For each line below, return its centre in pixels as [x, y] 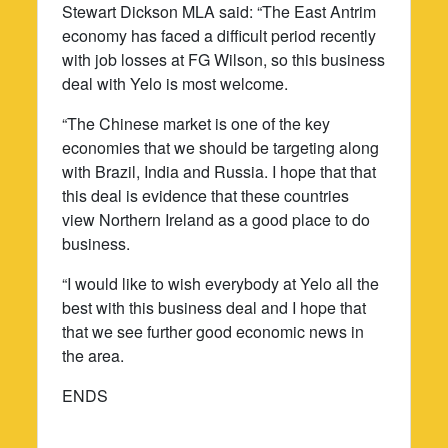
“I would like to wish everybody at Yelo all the [221, 283]
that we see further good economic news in [213, 331]
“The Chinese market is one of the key [196, 123]
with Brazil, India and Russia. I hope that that [219, 171]
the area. [93, 355]
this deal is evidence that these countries [206, 195]
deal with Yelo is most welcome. [175, 83]
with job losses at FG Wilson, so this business [224, 59]
